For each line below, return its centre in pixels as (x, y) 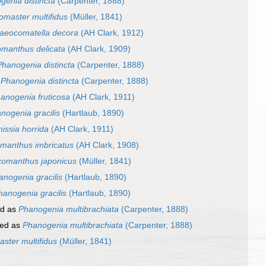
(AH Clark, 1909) (98, 49)
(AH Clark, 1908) (106, 145)
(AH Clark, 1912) (111, 33)
